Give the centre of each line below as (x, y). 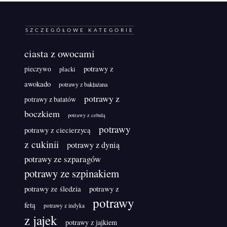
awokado (37, 83)
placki (67, 69)
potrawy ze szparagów (63, 159)
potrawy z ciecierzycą (58, 130)
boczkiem (42, 113)
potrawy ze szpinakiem (72, 173)
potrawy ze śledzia (53, 188)
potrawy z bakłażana (83, 84)
